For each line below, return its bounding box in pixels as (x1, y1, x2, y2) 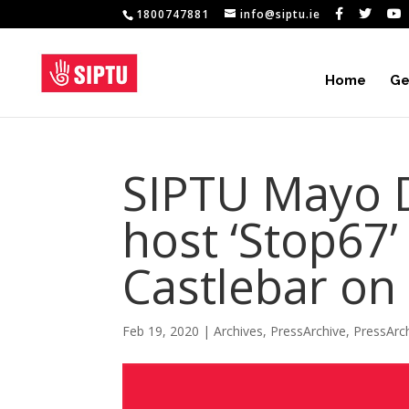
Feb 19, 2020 (122, 322, 200, 340)
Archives (214, 322, 264, 340)
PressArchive (270, 322, 347, 340)
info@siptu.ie (240, 6, 321, 22)
